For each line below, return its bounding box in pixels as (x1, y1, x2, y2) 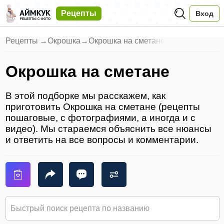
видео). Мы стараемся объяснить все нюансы (5, 123, 212, 134)
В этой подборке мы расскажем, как (5, 90, 166, 101)
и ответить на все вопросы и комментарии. (5, 134, 199, 145)
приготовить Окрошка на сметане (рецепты (5, 101, 200, 112)
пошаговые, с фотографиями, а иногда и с (5, 112, 196, 123)
